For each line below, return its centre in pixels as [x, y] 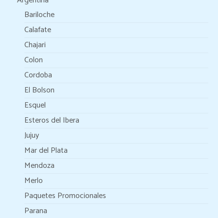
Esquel [35, 105]
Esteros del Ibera [52, 120]
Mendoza [39, 166]
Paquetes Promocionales [65, 196]
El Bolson [39, 90]
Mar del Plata [46, 151]
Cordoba [38, 75]
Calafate [38, 30]
